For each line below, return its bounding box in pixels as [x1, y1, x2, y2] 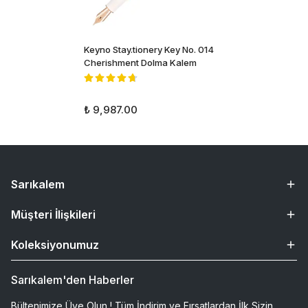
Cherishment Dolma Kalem [84, 57, 197, 68]
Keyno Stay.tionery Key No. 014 [84, 44, 214, 55]
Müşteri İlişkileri [11, 208, 96, 221]
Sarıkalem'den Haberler [11, 273, 134, 287]
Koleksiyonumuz [11, 238, 99, 252]
